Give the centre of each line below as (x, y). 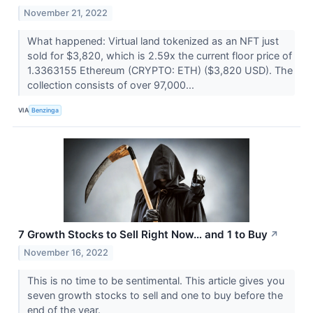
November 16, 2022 (66, 252)
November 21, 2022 (66, 13)
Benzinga (45, 110)
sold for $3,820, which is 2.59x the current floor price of (159, 56)
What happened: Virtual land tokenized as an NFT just (153, 41)
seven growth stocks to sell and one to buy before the (155, 295)
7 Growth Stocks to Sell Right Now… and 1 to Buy (143, 235)
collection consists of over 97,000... (112, 85)
